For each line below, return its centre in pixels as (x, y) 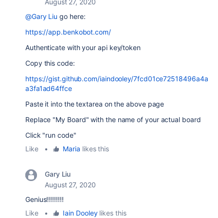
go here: (72, 16)
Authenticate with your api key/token (83, 47)
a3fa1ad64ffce (49, 88)
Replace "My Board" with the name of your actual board (113, 119)
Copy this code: (50, 63)
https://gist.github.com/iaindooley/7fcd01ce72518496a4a (117, 79)
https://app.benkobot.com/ (68, 32)
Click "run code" (51, 135)
